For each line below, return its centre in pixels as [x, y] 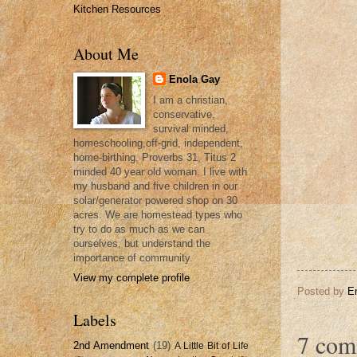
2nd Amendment [111, 345]
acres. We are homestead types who [158, 215]
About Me [106, 53]
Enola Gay [194, 79]
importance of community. [133, 258]
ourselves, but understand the [142, 244]
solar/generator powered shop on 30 [155, 201]
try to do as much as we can [139, 229]
